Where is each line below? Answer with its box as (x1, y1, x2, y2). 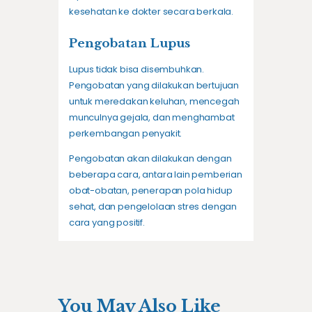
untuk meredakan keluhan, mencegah (69, 95, 240, 109)
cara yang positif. (69, 216, 145, 230)
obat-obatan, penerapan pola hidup (69, 184, 233, 198)
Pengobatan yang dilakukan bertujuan (69, 79, 240, 93)
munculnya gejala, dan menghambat (69, 111, 235, 125)
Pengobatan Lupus (69, 36, 190, 52)
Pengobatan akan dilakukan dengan (69, 152, 232, 166)
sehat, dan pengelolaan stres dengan (69, 200, 237, 214)
